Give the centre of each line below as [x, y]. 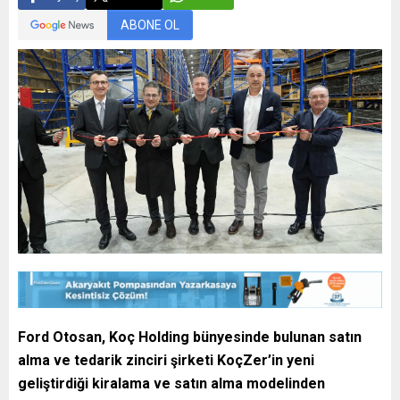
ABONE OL [150, 25]
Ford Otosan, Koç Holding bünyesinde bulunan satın [190, 337]
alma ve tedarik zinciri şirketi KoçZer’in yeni [166, 361]
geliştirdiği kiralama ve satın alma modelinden [171, 384]
